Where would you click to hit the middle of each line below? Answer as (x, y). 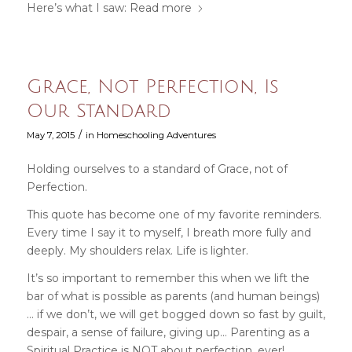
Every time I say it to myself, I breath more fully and (169, 233)
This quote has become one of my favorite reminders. (174, 215)
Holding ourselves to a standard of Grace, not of (157, 169)
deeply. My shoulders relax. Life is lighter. (137, 251)
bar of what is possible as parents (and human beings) (173, 296)
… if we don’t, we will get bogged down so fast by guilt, (176, 314)
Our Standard (99, 111)
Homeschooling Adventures (156, 136)
